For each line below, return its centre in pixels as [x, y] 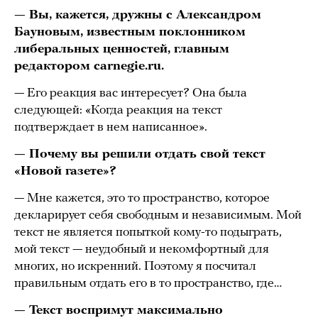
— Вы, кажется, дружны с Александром [138, 16]
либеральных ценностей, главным [122, 50]
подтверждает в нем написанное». [111, 128]
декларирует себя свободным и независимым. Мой [158, 216]
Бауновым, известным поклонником [130, 33]
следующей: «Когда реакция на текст [118, 111]
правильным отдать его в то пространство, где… [148, 284]
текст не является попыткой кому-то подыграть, [148, 233]
